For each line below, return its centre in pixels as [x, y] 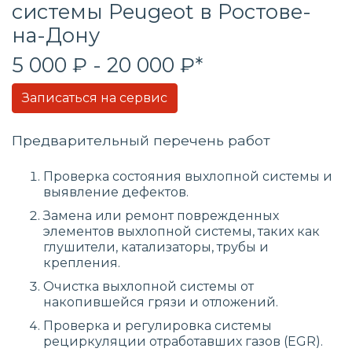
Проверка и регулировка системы [158, 326]
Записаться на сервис [95, 98]
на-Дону [56, 35]
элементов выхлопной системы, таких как [181, 231]
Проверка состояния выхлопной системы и [188, 176]
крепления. [82, 263]
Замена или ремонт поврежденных [161, 216]
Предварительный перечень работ [141, 140]
